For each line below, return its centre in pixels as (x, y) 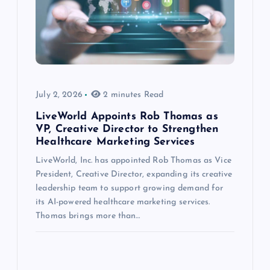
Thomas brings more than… (88, 216)
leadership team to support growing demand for (130, 189)
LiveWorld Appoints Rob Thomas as (127, 117)
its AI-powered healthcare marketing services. (123, 202)
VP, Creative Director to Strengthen (127, 130)
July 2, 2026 (59, 95)
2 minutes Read (132, 95)
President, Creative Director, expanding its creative (134, 175)
